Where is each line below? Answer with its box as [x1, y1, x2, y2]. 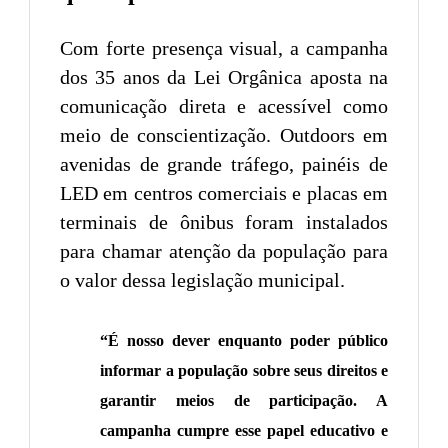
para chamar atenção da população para [60, 239, 388, 262]
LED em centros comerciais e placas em [60, 181, 388, 204]
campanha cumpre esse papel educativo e [100, 421, 388, 439]
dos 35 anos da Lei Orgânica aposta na [60, 65, 388, 88]
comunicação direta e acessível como [60, 94, 388, 117]
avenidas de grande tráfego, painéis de [60, 152, 388, 175]
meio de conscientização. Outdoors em [60, 123, 388, 146]
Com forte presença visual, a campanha [60, 36, 388, 59]
